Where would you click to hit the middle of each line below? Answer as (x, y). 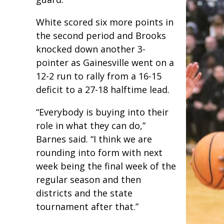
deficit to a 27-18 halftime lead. (103, 90)
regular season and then (88, 180)
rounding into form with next (99, 153)
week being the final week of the (106, 166)
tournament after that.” (87, 207)
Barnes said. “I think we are (94, 139)
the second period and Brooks (101, 36)
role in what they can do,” (91, 126)
